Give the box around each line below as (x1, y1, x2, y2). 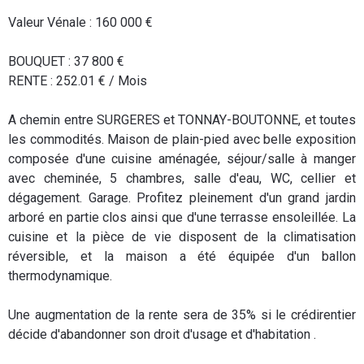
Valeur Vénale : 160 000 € (8, 15, 153, 30)
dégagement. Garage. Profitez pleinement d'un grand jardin (8, 190, 356, 206)
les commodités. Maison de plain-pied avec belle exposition (8, 132, 356, 147)
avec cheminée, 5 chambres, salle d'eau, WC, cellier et (8, 171, 356, 186)
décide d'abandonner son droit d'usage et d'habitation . (8, 327, 316, 342)
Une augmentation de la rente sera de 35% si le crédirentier (8, 307, 356, 323)
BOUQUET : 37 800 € (8, 54, 124, 69)
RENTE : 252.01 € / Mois (8, 73, 147, 89)
